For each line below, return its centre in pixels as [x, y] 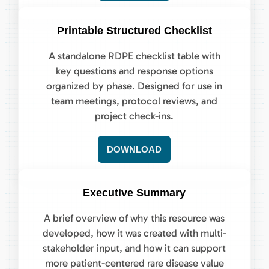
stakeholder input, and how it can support [134, 248]
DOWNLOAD [134, 149]
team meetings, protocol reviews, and [134, 101]
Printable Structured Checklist [134, 30]
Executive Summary [134, 192]
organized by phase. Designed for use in [134, 86]
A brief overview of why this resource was [134, 218]
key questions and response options [134, 71]
